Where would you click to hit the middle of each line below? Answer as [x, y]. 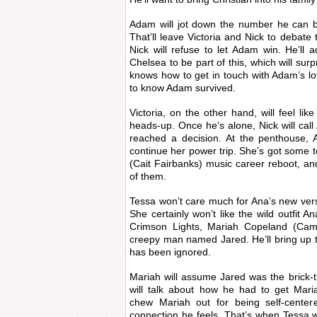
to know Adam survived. [183, 88]
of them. [148, 176]
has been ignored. [170, 252]
